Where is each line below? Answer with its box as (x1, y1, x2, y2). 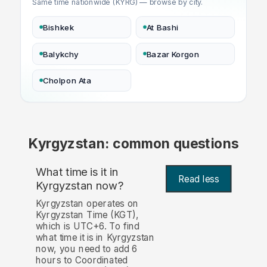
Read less (178, 173, 219, 185)
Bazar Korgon (146, 49, 200, 59)
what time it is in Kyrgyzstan (35, 232, 155, 244)
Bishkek (43, 22, 74, 32)
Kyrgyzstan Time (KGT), (35, 209, 139, 221)
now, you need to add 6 (35, 243, 138, 255)
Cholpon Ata (43, 75, 92, 85)
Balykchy (43, 49, 79, 59)
